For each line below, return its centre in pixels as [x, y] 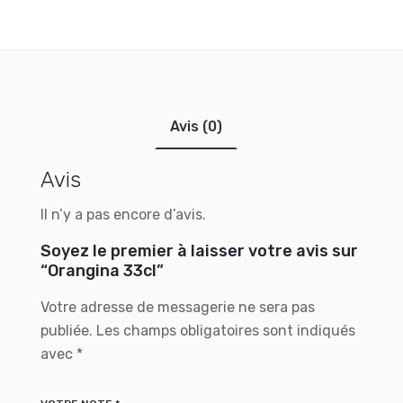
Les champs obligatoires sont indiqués [224, 331]
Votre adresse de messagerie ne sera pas [178, 307]
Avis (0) [196, 126]
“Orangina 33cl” [102, 271]
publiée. [67, 331]
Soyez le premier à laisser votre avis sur [199, 251]
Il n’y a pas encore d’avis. [123, 215]
